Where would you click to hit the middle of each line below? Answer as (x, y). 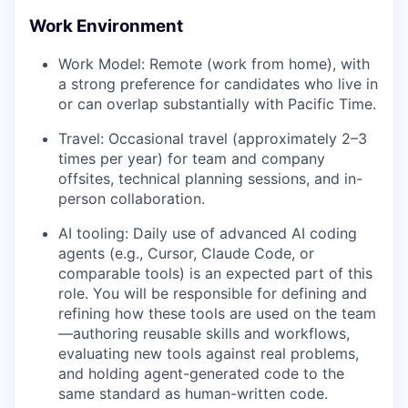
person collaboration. (132, 198)
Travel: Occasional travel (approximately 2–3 (213, 138)
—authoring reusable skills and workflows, (204, 333)
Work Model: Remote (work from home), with (214, 63)
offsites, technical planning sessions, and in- (210, 178)
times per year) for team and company (192, 158)
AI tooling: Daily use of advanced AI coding (208, 233)
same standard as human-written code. (193, 393)
